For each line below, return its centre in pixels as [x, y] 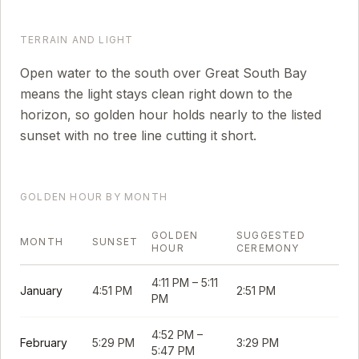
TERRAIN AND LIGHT [77, 40]
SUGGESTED [271, 235]
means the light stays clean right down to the [156, 94]
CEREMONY [268, 248]
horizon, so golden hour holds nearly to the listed [171, 115]
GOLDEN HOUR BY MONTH [94, 197]
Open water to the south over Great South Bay [163, 73]
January [41, 290]
